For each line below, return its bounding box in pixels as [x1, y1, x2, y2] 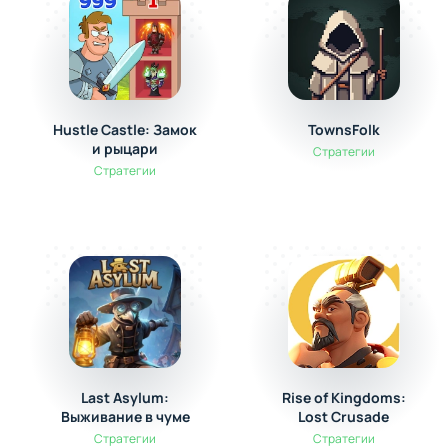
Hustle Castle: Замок [53, 120, 198, 139]
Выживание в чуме [60, 407, 190, 426]
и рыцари [92, 139, 159, 158]
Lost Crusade [298, 407, 390, 426]
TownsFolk [307, 120, 380, 139]
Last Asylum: [81, 388, 170, 407]
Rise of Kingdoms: [281, 388, 406, 407]
